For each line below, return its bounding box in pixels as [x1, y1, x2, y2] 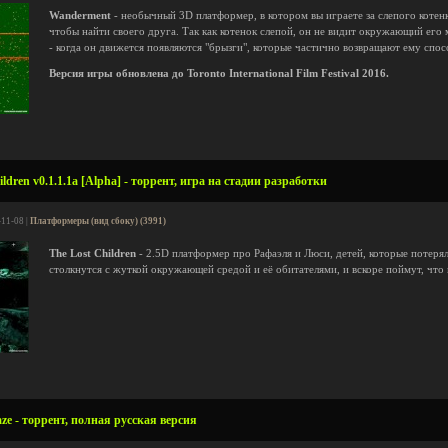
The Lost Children [49, 248, 136, 259]
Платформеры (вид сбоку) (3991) [30, 216, 166, 226]
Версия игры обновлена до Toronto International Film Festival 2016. [49, 68, 389, 79]
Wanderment [49, 10, 111, 21]
